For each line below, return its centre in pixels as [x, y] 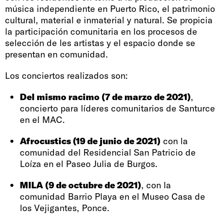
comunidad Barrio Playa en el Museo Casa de [112, 196]
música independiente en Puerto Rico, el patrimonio [110, 8]
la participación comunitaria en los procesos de [101, 31]
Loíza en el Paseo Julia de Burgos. [89, 164]
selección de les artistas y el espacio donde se [100, 43]
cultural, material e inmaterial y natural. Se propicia [109, 20]
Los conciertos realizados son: [66, 75]
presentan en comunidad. [56, 54]
